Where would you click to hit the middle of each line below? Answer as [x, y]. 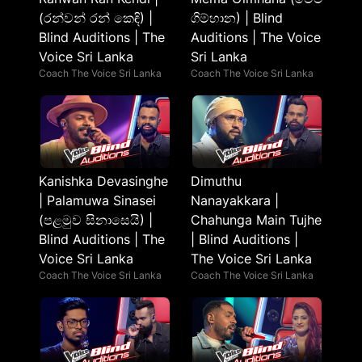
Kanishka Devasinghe [103, 181]
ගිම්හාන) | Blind [237, 18]
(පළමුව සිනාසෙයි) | [96, 220]
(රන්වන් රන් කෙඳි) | [96, 18]
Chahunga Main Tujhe [256, 220]
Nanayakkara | [235, 200]
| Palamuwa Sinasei [97, 200]
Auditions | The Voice [256, 37]
